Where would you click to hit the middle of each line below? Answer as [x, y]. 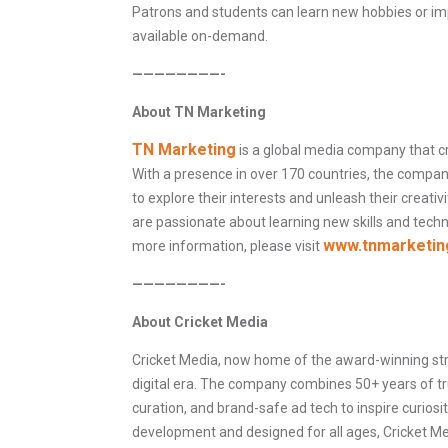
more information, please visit [226, 246]
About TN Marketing [199, 112]
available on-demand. [200, 36]
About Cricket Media [200, 322]
